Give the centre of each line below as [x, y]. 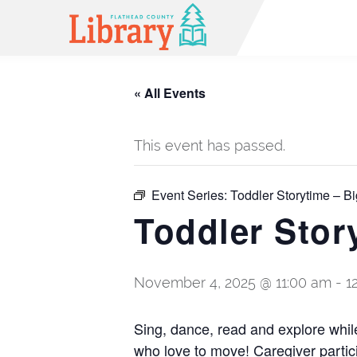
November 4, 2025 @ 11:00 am [233, 282]
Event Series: [191, 195]
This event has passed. [210, 145]
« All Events [170, 93]
